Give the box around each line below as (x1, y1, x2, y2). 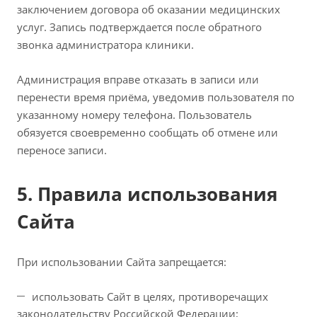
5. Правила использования (17, 181, 277, 207)
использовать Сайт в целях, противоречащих (32, 289, 268, 304)
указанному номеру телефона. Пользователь (17, 108, 252, 122)
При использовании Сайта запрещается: (17, 255, 226, 269)
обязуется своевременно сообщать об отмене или (17, 125, 278, 139)
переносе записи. (17, 143, 107, 157)
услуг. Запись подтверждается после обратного (17, 20, 262, 34)
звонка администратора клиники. (17, 38, 194, 52)
